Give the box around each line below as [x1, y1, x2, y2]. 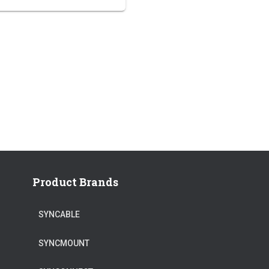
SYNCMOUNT [38, 238, 89, 248]
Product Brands [32, 175, 118, 189]
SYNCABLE [38, 210, 80, 219]
